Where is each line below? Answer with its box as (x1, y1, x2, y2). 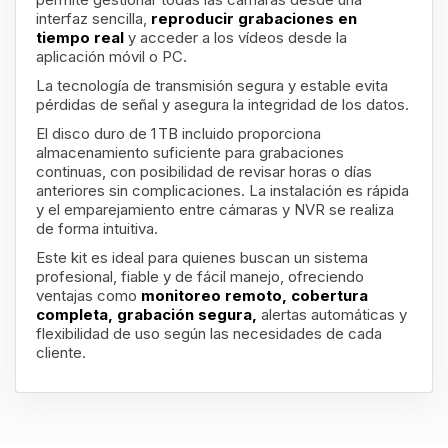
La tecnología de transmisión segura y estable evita (36, 76, 388, 95)
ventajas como (36, 286, 141, 305)
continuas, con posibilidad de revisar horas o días (36, 162, 372, 181)
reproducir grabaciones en (151, 9, 357, 28)
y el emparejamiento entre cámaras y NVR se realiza (36, 200, 394, 219)
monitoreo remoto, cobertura (141, 286, 368, 305)
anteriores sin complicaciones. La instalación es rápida (36, 181, 409, 200)
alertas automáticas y (257, 305, 407, 324)
